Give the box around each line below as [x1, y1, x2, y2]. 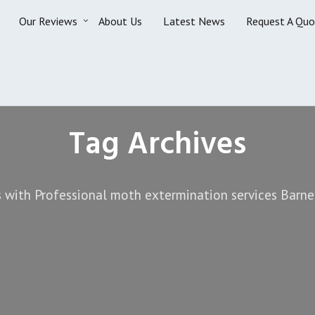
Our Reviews [19, 14, 77, 28]
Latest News [163, 14, 225, 28]
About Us [98, 14, 142, 28]
